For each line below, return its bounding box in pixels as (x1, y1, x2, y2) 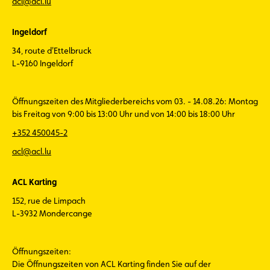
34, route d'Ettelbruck (12, 46, 92, 55)
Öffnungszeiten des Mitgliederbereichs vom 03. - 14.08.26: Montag (12, 96, 258, 106)
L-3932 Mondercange (12, 209, 92, 218)
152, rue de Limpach (12, 196, 86, 206)
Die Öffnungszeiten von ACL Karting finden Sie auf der (12, 259, 211, 269)
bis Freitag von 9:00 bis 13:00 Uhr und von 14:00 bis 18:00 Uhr (12, 109, 235, 119)
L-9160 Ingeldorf (12, 58, 73, 68)
